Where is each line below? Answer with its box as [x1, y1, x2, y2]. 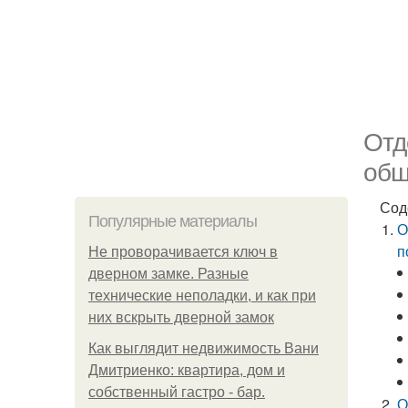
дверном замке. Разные [88, 266, 249, 281]
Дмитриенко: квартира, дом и [88, 362, 285, 378]
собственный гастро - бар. [88, 384, 265, 400]
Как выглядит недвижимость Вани [88, 341, 319, 356]
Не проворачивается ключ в [88, 244, 278, 260]
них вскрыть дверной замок [88, 310, 274, 325]
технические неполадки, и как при [88, 288, 316, 303]
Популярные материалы [88, 212, 257, 230]
